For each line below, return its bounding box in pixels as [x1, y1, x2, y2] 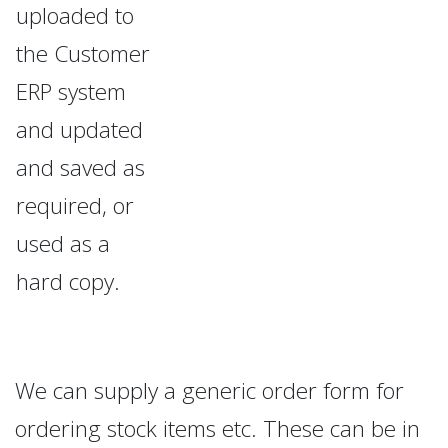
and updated [16, 113, 143, 145]
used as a [16, 227, 110, 259]
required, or [16, 189, 134, 221]
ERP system [16, 75, 126, 107]
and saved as [16, 151, 145, 183]
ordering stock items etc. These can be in [15, 412, 420, 444]
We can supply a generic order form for [15, 374, 404, 406]
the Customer [16, 37, 150, 69]
